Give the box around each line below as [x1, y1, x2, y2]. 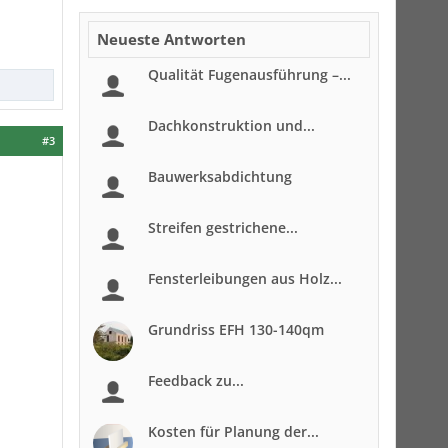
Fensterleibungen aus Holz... [148, 269, 342, 288]
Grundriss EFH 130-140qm [148, 320, 324, 339]
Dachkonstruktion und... [148, 116, 315, 135]
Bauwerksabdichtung [148, 167, 292, 186]
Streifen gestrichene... [148, 218, 298, 237]
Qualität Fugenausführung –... [148, 65, 351, 84]
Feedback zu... [148, 371, 244, 390]
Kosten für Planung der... [148, 422, 319, 441]
